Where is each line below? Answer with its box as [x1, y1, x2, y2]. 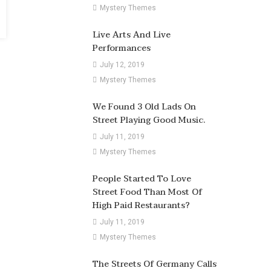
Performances [92, 41, 151, 55]
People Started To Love [92, 171, 191, 186]
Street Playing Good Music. [92, 113, 205, 127]
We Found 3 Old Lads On [92, 99, 196, 114]
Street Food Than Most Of [92, 184, 202, 199]
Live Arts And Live [92, 27, 171, 42]
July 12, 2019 [99, 60, 145, 69]
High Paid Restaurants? [92, 198, 190, 212]
